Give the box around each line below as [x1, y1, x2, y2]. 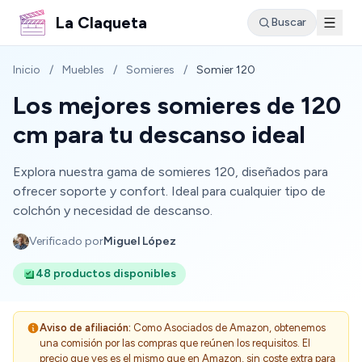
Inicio [13, 63, 40, 77]
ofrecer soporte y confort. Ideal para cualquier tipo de [13, 183, 326, 199]
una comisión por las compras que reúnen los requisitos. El [40, 337, 310, 349]
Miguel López [103, 234, 176, 248]
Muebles [62, 63, 104, 77]
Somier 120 [196, 63, 255, 77]
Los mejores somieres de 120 [13, 90, 341, 120]
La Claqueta [55, 13, 147, 32]
